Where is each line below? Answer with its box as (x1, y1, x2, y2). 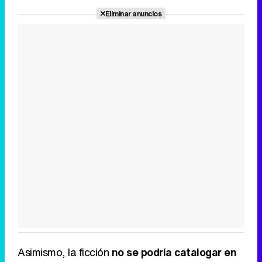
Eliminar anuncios (105, 8, 162, 19)
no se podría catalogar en (111, 244, 236, 261)
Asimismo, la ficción (18, 244, 112, 261)
